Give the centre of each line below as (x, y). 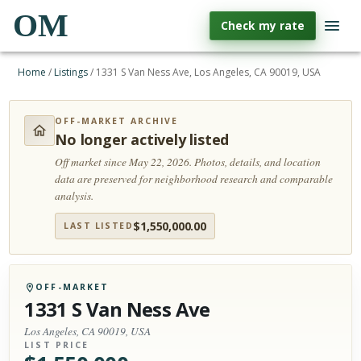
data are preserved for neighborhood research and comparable (194, 179)
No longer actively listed (142, 139)
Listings (71, 72)
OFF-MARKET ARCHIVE (117, 121)
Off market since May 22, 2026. (125, 162)
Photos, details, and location (258, 162)
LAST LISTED (99, 226)
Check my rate (263, 25)
